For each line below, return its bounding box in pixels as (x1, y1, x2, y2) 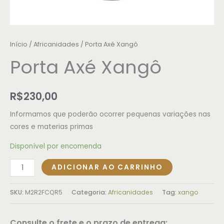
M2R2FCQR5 (25, 188, 62, 197)
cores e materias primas (10, 121, 93, 131)
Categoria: (71, 188, 108, 197)
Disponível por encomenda (10, 141, 101, 151)
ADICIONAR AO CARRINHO (51, 162, 163, 172)
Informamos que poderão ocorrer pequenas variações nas (10, 109, 210, 119)
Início (10, 39, 27, 48)
